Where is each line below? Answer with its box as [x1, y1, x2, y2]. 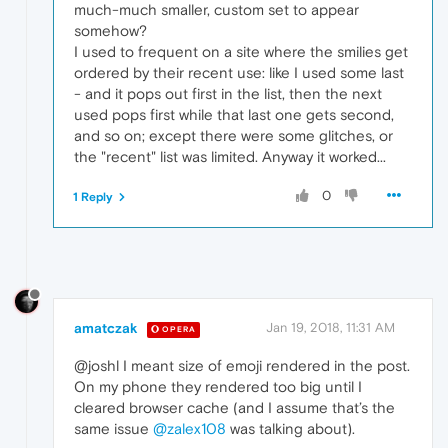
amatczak [74, 320, 138, 337]
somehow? [74, 22, 147, 40]
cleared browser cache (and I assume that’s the [74, 399, 395, 417]
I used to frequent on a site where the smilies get [74, 43, 408, 61]
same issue [74, 420, 153, 438]
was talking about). [226, 420, 355, 438]
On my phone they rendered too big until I [74, 378, 362, 396]
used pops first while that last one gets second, [74, 106, 394, 124]
